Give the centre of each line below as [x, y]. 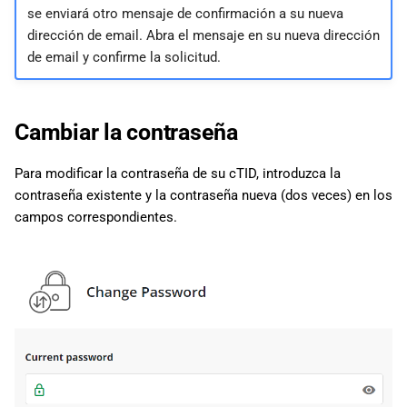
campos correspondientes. [96, 218]
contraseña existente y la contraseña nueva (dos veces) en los [203, 196]
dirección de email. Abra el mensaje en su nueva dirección [203, 35]
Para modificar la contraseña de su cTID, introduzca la [178, 174]
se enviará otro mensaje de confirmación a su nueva [185, 13]
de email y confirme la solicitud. [124, 57]
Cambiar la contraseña [129, 133]
